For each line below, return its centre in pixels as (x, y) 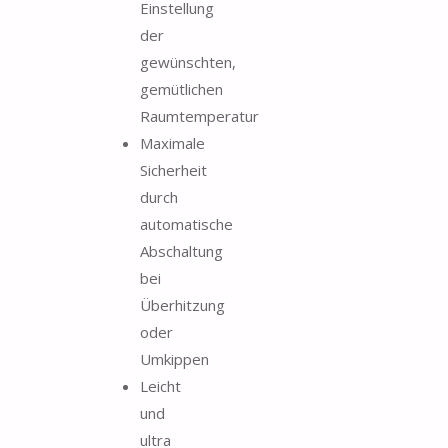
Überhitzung (182, 304)
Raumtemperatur (199, 115)
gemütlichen (181, 88)
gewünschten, (188, 61)
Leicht (160, 385)
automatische (186, 223)
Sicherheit (173, 169)
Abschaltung (181, 250)
